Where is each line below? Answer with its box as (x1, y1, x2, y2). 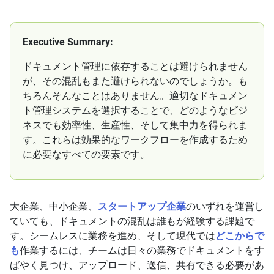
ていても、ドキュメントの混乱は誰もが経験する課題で (10, 215, 254, 228)
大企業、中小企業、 (10, 201, 98, 213)
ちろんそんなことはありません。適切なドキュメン (23, 90, 248, 102)
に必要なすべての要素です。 (23, 149, 150, 161)
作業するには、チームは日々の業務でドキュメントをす (20, 245, 264, 257)
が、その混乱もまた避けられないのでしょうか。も (23, 75, 248, 87)
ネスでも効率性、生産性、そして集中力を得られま (23, 119, 248, 131)
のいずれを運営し (186, 201, 264, 213)
